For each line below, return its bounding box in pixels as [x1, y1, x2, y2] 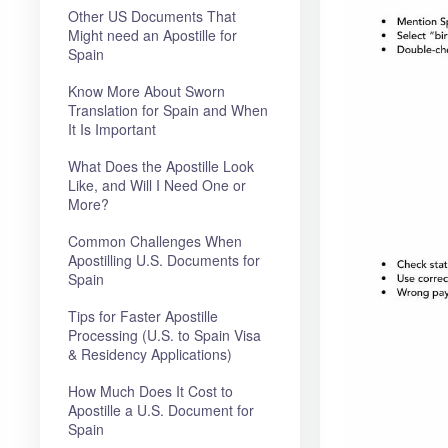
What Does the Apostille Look [68, 155, 254, 176]
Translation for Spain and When [68, 99, 268, 120]
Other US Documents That [68, 5, 236, 26]
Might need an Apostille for [68, 24, 237, 45]
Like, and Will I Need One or [68, 174, 246, 195]
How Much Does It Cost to [68, 380, 233, 401]
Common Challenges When [68, 230, 242, 251]
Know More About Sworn [68, 80, 225, 101]
